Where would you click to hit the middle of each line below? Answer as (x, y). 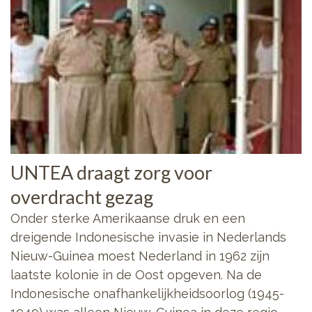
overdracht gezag (82, 196)
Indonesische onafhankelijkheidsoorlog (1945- (147, 293)
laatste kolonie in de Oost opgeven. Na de (136, 274)
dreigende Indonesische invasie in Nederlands (148, 237)
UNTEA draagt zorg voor (111, 172)
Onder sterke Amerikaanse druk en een (128, 218)
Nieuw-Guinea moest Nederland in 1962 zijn (140, 256)
